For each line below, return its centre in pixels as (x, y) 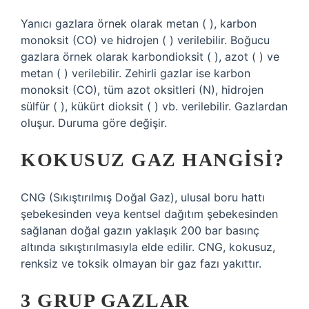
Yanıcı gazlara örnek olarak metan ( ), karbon (139, 23)
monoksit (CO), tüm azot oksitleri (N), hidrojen (142, 90)
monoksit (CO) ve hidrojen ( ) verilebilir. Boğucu (145, 40)
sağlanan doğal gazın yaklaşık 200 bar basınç (140, 230)
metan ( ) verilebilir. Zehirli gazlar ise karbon (136, 73)
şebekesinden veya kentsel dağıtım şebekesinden (149, 214)
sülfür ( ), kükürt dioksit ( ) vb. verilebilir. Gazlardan (154, 106)
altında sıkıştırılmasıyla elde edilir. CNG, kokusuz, (148, 247)
